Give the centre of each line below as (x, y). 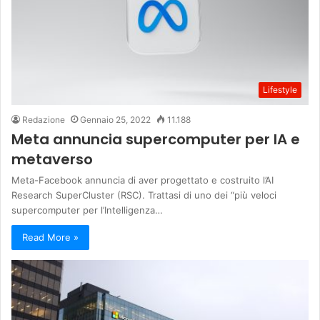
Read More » (50, 237)
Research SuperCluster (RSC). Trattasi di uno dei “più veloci (144, 195)
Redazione (44, 119)
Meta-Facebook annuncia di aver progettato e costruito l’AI (142, 180)
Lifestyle (280, 89)
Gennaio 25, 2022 (115, 119)
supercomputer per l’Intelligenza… (87, 210)
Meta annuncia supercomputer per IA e (156, 139)
